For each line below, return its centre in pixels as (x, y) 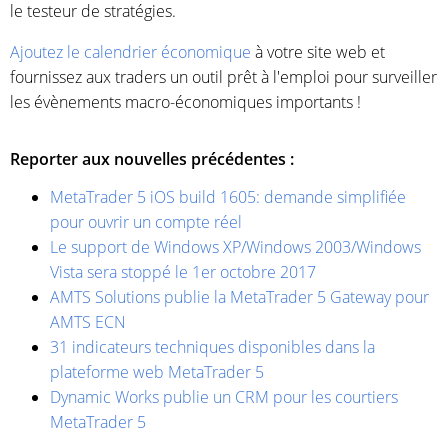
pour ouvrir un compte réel (146, 221)
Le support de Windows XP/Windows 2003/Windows (235, 246)
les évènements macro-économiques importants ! (185, 101)
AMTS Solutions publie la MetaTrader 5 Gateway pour (239, 296)
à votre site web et (318, 51)
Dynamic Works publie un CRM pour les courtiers (224, 396)
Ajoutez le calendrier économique (130, 51)
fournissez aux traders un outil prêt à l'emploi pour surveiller (223, 76)
